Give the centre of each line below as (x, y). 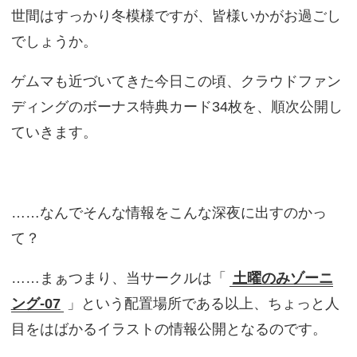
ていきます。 (54, 132)
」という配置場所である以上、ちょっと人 (203, 304)
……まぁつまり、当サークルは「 (118, 278)
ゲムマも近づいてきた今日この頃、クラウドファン (176, 81)
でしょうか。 (54, 41)
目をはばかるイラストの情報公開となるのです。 (169, 329)
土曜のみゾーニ (282, 278)
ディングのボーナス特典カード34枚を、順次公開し (177, 107)
